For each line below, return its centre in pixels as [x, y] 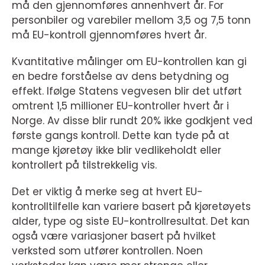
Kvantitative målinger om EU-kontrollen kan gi [129, 62]
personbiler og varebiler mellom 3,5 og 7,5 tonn [131, 20]
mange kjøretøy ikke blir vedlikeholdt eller [117, 151]
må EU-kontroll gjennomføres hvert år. [109, 35]
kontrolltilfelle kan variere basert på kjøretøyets [131, 207]
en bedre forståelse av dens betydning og [120, 77]
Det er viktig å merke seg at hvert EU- [107, 192]
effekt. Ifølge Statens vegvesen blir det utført [127, 91]
